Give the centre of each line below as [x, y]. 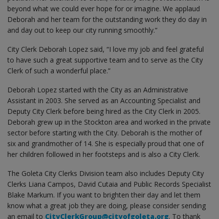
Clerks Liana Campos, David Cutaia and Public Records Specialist [109, 184]
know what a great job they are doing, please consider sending [107, 205]
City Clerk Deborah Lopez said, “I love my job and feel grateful [106, 49]
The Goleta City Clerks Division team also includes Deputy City [106, 173]
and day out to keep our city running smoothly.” [82, 30]
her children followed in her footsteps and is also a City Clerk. [104, 154]
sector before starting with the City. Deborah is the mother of [105, 132]
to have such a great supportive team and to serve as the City [105, 60]
